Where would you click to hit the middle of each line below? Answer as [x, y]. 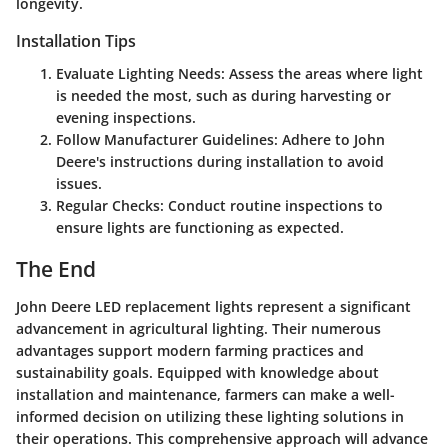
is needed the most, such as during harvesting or [223, 95]
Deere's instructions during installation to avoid [220, 161]
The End [56, 268]
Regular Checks [108, 205]
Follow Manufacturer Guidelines [165, 139]
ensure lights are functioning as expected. [200, 227]
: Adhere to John [329, 139]
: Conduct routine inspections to [271, 205]
